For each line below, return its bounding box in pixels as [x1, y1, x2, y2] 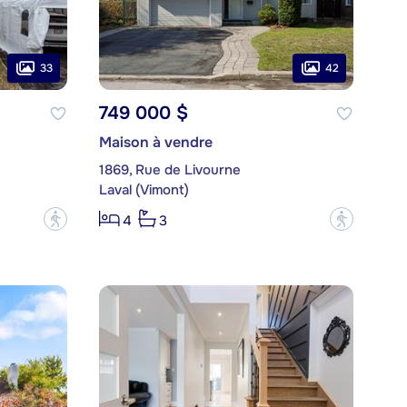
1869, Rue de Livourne [98, 161, 241, 180]
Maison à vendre [98, 133, 213, 153]
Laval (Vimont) [98, 181, 189, 200]
